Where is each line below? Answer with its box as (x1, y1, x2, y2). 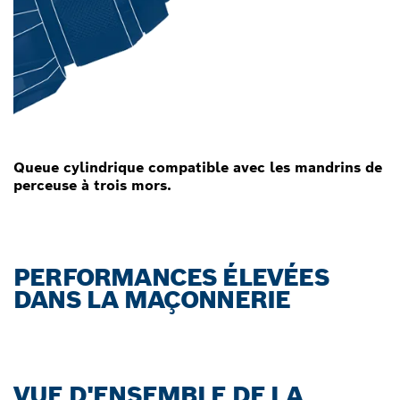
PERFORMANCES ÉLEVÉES (13, 261, 329, 293)
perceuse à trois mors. (13, 175, 171, 195)
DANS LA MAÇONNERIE (13, 283, 291, 315)
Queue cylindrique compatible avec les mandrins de (13, 157, 382, 177)
